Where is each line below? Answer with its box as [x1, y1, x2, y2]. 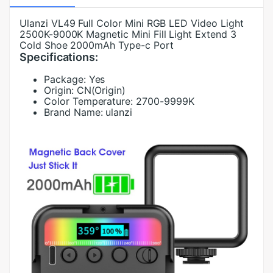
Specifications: [19, 51, 99, 63]
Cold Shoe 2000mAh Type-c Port [19, 39, 174, 51]
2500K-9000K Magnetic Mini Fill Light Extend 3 [19, 28, 236, 40]
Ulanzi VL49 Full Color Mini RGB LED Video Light [19, 17, 244, 29]
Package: [44, 73, 86, 85]
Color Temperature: [44, 95, 133, 107]
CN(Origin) [76, 84, 126, 96]
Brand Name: [44, 106, 103, 118]
